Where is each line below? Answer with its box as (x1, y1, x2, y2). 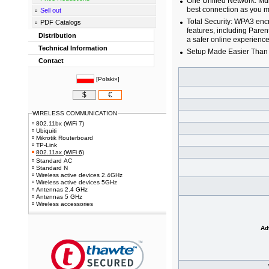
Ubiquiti (36, 127, 56, 134)
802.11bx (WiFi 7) (36, 120, 84, 127)
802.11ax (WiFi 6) (36, 149, 84, 156)
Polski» (97, 76, 118, 83)
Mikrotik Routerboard (36, 134, 93, 142)
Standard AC (36, 157, 72, 165)
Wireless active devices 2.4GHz (36, 172, 122, 179)
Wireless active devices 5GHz (36, 179, 117, 186)
